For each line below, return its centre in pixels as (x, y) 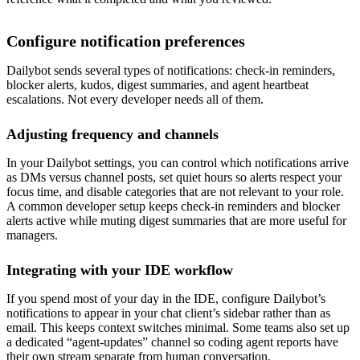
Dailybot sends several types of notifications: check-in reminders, (171, 71)
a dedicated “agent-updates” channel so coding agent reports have (172, 342)
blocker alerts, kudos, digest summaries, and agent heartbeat (157, 85)
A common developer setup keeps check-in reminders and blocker (173, 207)
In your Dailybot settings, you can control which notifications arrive (178, 163)
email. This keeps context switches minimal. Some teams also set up (178, 328)
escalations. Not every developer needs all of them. (135, 100)
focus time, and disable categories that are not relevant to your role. (175, 192)
